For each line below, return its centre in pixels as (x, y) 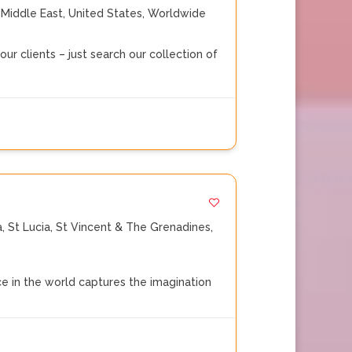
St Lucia (29, 227)
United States (105, 13)
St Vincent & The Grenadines (133, 227)
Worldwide (177, 13)
